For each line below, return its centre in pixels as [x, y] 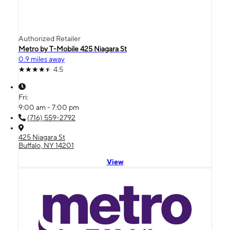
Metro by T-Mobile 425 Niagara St [73, 49]
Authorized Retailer [50, 38]
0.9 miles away [42, 59]
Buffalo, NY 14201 [46, 145]
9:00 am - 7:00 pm [49, 107]
